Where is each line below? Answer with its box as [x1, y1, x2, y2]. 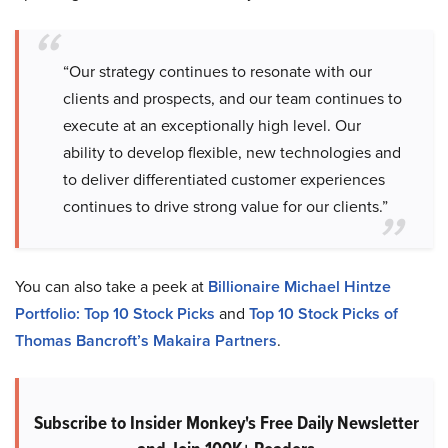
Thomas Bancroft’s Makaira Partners [15, 329, 277, 352]
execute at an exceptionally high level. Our [63, 114, 361, 137]
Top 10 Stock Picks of [249, 302, 398, 325]
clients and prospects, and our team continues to [63, 87, 402, 110]
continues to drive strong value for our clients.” [63, 195, 388, 218]
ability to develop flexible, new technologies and [63, 141, 401, 164]
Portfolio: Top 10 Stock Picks [15, 302, 215, 325]
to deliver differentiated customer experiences [63, 168, 385, 191]
